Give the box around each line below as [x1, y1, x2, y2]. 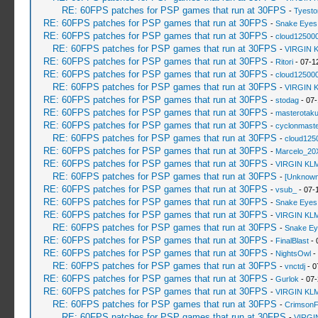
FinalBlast [275, 236, 309, 245]
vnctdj [284, 262, 305, 270]
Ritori [275, 57, 293, 66]
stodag [275, 96, 299, 104]
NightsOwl [275, 249, 311, 258]
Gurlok [275, 275, 299, 283]
